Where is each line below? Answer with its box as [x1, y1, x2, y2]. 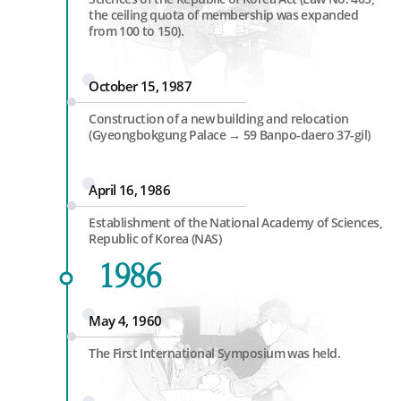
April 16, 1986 [89, 181, 170, 199]
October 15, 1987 [89, 77, 192, 95]
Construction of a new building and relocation [89, 110, 349, 127]
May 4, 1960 [89, 311, 162, 329]
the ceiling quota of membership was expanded [89, 6, 358, 23]
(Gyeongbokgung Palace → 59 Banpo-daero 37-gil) [89, 126, 371, 143]
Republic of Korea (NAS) [89, 230, 221, 247]
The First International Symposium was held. [89, 345, 340, 362]
